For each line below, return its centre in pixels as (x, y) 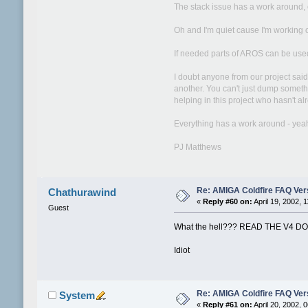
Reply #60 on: (227, 202)
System (77, 296)
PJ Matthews (198, 147)
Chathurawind (82, 192)
